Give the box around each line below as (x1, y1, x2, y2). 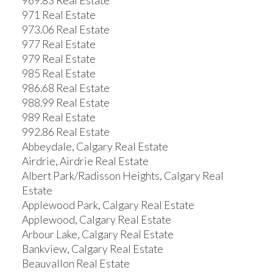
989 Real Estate (21, 111, 96, 124)
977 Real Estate (21, 38, 96, 51)
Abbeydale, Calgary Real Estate (21, 140, 168, 154)
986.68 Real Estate (21, 82, 110, 95)
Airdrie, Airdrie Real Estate (21, 155, 149, 168)
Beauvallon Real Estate (21, 257, 130, 271)
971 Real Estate (21, 9, 96, 22)
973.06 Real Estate (21, 23, 110, 37)
